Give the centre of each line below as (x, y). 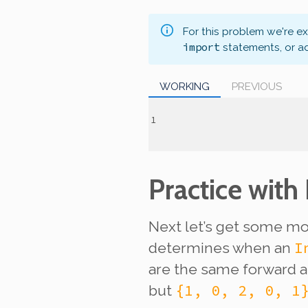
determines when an (221, 248)
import (201, 47)
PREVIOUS (257, 86)
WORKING (185, 86)
